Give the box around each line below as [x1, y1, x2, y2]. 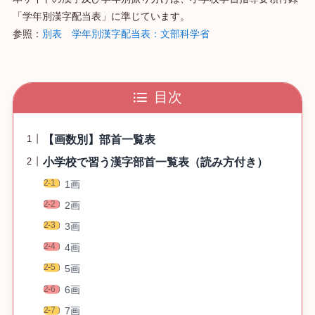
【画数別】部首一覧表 [42, 133, 155, 146]
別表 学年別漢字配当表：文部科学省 [41, 28, 210, 39]
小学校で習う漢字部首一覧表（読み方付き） [42, 155, 268, 169]
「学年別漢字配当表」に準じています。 [12, 11, 190, 22]
